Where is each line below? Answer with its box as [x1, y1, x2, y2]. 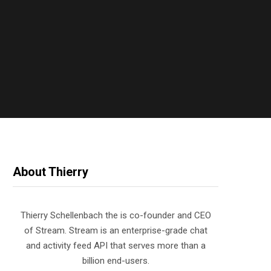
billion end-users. [82, 255, 149, 266]
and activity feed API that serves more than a [25, 240, 206, 251]
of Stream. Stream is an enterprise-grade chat [24, 224, 207, 236]
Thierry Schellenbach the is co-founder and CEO [20, 209, 211, 221]
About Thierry [13, 164, 88, 179]
